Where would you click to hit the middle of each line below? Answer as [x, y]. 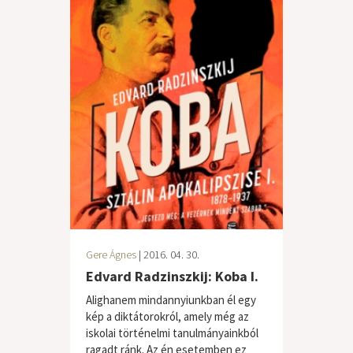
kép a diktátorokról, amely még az [167, 316]
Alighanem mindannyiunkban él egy [171, 300]
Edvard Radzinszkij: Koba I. [172, 276]
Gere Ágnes [111, 255]
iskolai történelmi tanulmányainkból [172, 333]
